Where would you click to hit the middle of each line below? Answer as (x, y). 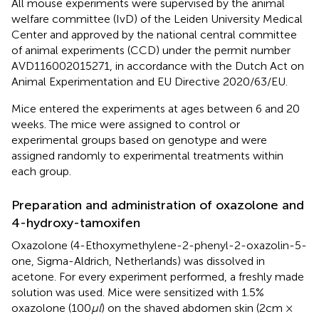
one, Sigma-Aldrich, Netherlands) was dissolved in (138, 261)
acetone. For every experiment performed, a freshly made (158, 276)
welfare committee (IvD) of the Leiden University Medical (157, 19)
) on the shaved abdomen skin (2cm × (197, 308)
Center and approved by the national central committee (154, 34)
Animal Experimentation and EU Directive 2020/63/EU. (150, 81)
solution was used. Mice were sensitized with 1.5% (138, 292)
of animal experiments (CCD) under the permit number (151, 50)
